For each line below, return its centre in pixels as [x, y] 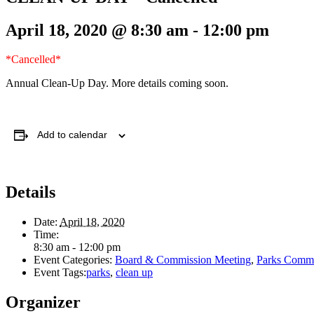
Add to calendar [72, 135]
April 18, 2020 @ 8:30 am [97, 30]
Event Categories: [73, 260]
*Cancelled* [33, 60]
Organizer [43, 302]
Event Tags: [60, 273]
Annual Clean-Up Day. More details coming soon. [117, 83]
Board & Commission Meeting [183, 260]
